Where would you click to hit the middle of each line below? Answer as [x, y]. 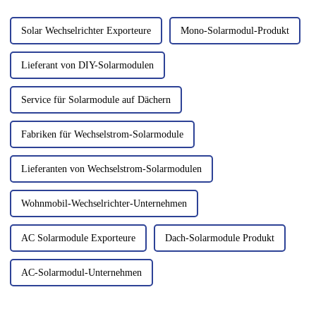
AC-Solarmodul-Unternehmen [81, 273]
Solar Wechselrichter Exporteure [86, 31]
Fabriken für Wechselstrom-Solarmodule [102, 135]
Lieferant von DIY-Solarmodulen [87, 66]
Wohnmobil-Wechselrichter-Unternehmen [104, 204]
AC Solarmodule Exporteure [78, 238]
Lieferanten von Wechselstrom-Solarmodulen [111, 169]
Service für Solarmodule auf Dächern [96, 100]
